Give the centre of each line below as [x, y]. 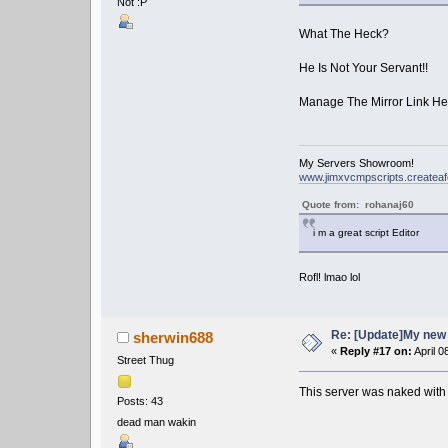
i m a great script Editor [366, 233]
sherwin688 [173, 338]
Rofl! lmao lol [330, 277]
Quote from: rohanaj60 [358, 205]
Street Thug [145, 360]
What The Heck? [344, 34]
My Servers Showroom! [357, 163]
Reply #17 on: [376, 351]
